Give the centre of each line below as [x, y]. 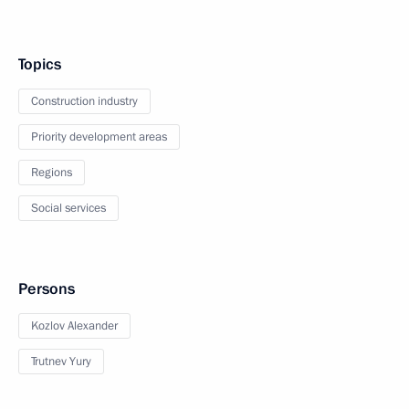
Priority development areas [99, 137]
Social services [68, 209]
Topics [40, 65]
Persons [47, 289]
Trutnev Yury [61, 362]
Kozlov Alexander [74, 326]
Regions [52, 173]
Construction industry [84, 102]
